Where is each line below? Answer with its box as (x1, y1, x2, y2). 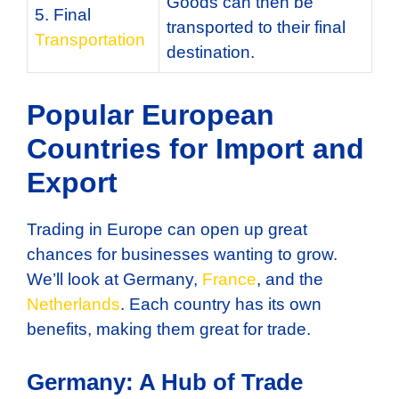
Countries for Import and (27, 133, 364, 166)
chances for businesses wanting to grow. (27, 245, 338, 265)
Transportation (35, 29, 145, 49)
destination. (167, 42, 255, 61)
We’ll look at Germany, (27, 270, 202, 289)
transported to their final (167, 17, 346, 37)
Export (27, 167, 118, 199)
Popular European (27, 99, 274, 132)
